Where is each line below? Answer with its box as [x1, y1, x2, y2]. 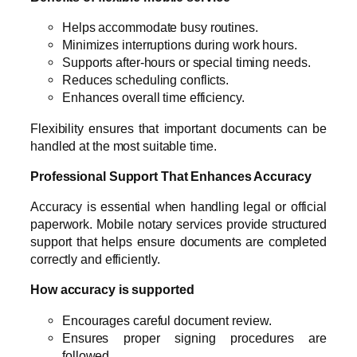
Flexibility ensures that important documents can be [30, 120, 327, 135]
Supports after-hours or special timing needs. [62, 55, 311, 70]
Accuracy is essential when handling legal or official [30, 199, 327, 214]
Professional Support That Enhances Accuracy [30, 168, 312, 183]
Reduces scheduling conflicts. [62, 73, 229, 88]
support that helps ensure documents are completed [30, 234, 327, 249]
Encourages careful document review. [62, 312, 272, 328]
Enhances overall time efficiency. [62, 90, 245, 105]
